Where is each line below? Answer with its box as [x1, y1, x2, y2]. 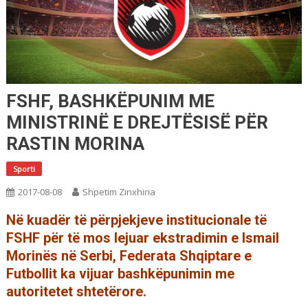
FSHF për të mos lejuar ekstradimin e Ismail [5, 229, 279, 246]
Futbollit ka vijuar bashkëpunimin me [5, 265, 234, 282]
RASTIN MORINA [5, 133, 144, 154]
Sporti [12, 163, 35, 174]
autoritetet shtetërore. [5, 283, 146, 300]
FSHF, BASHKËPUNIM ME [5, 90, 214, 111]
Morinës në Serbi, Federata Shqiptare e [5, 247, 252, 264]
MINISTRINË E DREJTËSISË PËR [5, 111, 268, 133]
